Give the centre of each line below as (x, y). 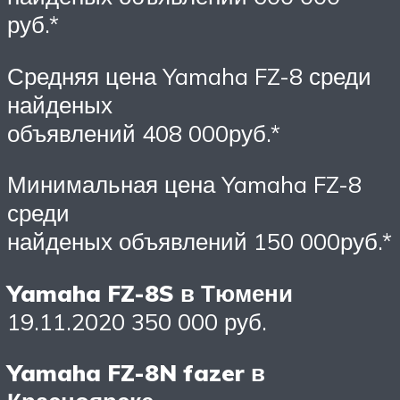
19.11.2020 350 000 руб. (137, 321)
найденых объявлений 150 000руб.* (200, 242)
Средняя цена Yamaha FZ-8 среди (189, 75)
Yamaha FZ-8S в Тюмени (150, 292)
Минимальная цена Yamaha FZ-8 (184, 184)
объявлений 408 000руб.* (144, 133)
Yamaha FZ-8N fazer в (136, 373)
